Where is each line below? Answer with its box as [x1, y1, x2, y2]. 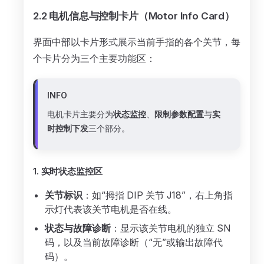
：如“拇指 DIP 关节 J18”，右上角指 [82, 189, 233, 201]
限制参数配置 [154, 109, 204, 119]
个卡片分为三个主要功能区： [33, 52, 156, 64]
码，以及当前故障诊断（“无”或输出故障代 [45, 236, 223, 248]
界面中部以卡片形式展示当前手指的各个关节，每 [33, 36, 240, 48]
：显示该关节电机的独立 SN [111, 222, 230, 234]
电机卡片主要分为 [47, 109, 113, 119]
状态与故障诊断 [45, 222, 111, 234]
